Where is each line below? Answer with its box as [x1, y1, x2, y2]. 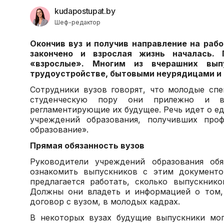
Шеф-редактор [54, 18, 100, 26]
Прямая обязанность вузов [30, 140, 144, 150]
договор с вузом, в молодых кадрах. [30, 196, 180, 206]
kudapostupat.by [54, 6, 115, 16]
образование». [30, 124, 88, 134]
